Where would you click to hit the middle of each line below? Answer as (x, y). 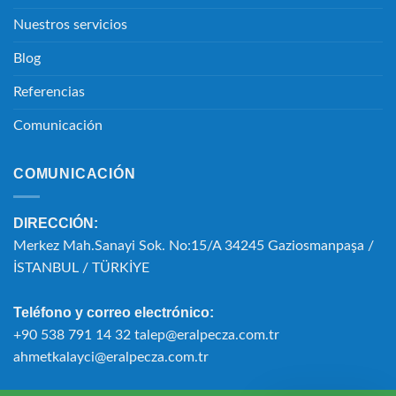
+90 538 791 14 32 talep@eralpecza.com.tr (146, 335)
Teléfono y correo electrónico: (114, 312)
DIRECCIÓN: (56, 223)
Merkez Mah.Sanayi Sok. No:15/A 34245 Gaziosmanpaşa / (194, 245)
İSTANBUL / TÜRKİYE (81, 267)
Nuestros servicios (70, 25)
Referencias (49, 92)
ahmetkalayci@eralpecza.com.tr (111, 357)
